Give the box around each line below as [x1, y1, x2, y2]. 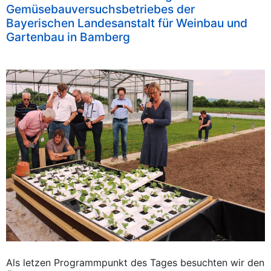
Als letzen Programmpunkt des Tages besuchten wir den [6, 256, 264, 269]
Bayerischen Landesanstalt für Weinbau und [6, 16, 247, 31]
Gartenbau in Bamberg [6, 30, 130, 45]
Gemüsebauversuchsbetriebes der [6, 2, 195, 17]
